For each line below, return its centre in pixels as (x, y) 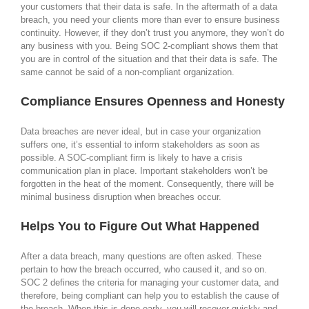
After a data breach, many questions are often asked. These (141, 256)
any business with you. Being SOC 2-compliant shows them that (149, 46)
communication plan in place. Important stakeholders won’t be (144, 170)
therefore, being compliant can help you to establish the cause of (150, 295)
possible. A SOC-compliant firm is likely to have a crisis (132, 157)
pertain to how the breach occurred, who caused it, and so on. (144, 269)
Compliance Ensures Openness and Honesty (153, 102)
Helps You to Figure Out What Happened (140, 226)
